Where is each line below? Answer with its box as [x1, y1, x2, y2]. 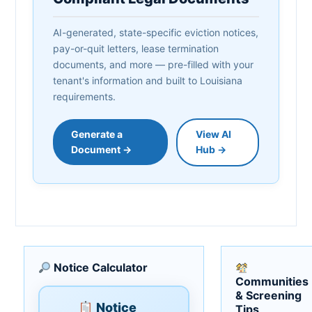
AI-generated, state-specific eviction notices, [53, 26, 258, 38]
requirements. [53, 90, 116, 102]
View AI [195, 128, 231, 141]
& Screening [235, 288, 302, 302]
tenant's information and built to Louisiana [53, 74, 242, 86]
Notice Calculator [51, 260, 148, 274]
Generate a [71, 127, 123, 140]
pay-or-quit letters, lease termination [53, 42, 219, 54]
